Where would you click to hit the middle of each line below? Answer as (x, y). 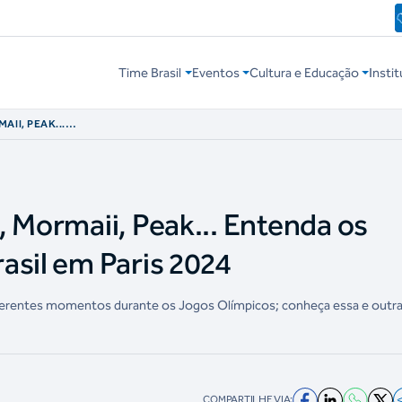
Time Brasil (150, 73)
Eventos (215, 73)
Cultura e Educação (304, 73)
